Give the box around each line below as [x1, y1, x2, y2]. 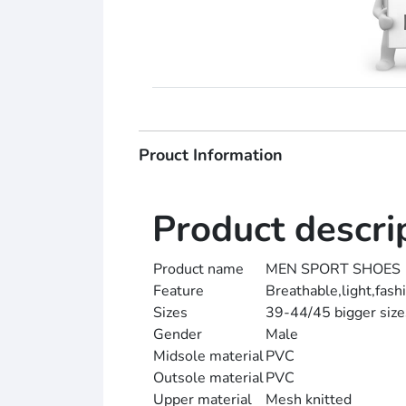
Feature [153, 281, 204, 302]
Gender [153, 324, 202, 345]
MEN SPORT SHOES [266, 259, 401, 280]
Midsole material [153, 346, 264, 367]
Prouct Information [139, 144, 283, 167]
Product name [153, 259, 244, 280]
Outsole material [153, 368, 264, 389]
